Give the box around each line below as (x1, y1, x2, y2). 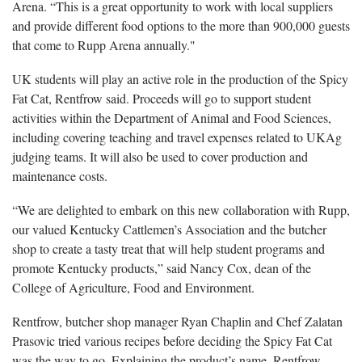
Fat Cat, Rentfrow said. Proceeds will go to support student (12, 89, 311, 107)
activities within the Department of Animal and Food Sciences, (12, 108, 331, 126)
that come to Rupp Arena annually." (12, 36, 196, 53)
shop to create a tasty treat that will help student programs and (12, 239, 325, 257)
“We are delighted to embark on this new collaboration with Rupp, (12, 200, 350, 218)
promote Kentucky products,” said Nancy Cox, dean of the (12, 259, 311, 276)
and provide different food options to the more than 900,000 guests (12, 16, 350, 34)
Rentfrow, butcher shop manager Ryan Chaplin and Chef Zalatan (12, 312, 343, 330)
